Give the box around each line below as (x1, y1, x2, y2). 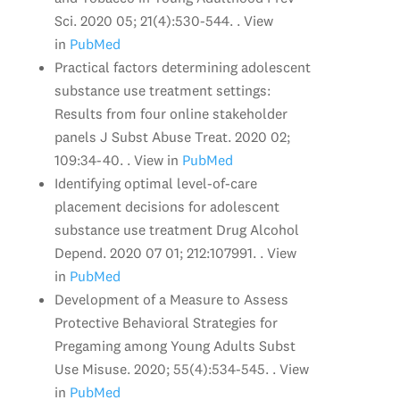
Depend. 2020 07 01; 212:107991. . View (54, 243, 296, 262)
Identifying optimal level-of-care (54, 173, 257, 192)
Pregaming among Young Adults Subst (54, 336, 296, 354)
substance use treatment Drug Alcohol (54, 220, 299, 238)
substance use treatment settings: (54, 80, 271, 99)
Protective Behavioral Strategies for (54, 312, 278, 331)
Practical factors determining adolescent (54, 57, 311, 76)
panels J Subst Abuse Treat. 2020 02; (54, 127, 290, 146)
